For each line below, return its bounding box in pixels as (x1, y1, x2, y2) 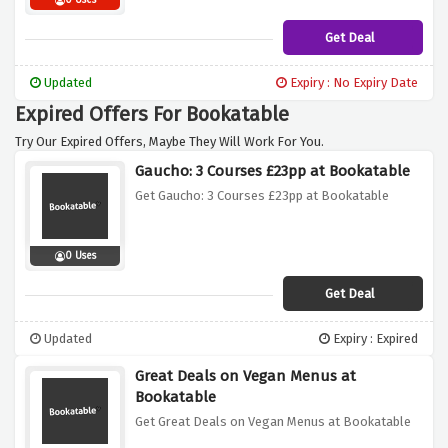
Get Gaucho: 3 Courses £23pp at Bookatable (135, 188, 389, 204)
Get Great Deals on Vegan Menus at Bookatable (135, 414, 411, 430)
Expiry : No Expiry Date (287, 75, 418, 91)
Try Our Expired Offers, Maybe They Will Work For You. (15, 134, 324, 150)
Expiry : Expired (330, 331, 418, 347)
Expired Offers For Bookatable (15, 102, 289, 127)
